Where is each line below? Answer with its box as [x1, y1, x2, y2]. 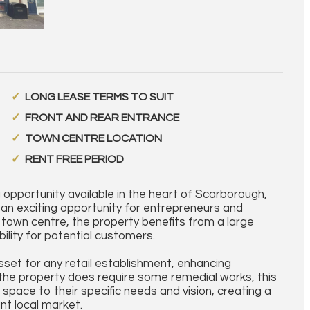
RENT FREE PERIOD [24, 154, 124, 165]
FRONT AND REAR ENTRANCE [24, 112, 179, 123]
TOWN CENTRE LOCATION [24, 133, 162, 144]
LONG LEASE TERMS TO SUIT [24, 91, 174, 102]
